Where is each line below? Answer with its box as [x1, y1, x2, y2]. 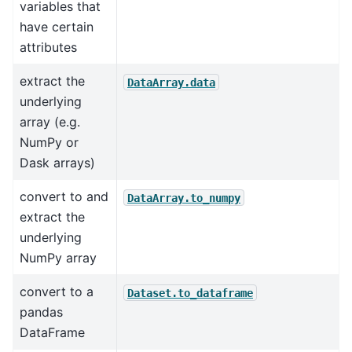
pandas [20, 304, 63, 321]
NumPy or [20, 134, 79, 151]
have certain [20, 19, 93, 35]
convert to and [20, 189, 108, 205]
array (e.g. [20, 114, 80, 130]
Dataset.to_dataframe [127, 286, 253, 299]
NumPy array [20, 250, 97, 266]
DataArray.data [127, 75, 215, 89]
